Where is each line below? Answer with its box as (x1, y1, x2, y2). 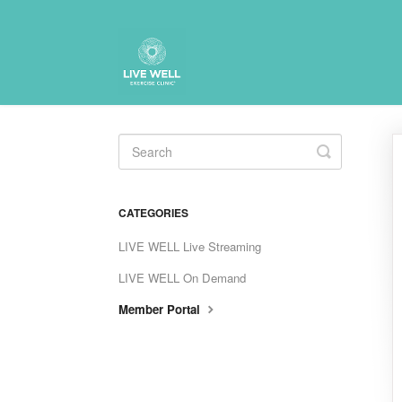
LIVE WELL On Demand (118, 269, 246, 286)
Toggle (323, 139, 371, 162)
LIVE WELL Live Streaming (118, 238, 261, 255)
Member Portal (118, 301, 204, 318)
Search (323, 153, 375, 177)
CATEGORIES (118, 205, 188, 221)
